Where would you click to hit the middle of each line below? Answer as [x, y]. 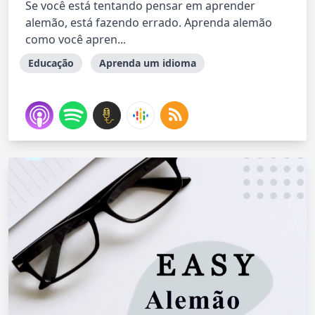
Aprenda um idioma [148, 63]
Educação [51, 63]
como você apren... [76, 39]
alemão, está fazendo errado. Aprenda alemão [149, 22]
